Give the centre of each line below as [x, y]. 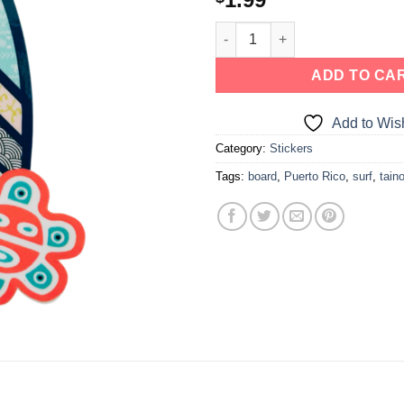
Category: [243, 148]
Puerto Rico [315, 176]
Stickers [291, 148]
